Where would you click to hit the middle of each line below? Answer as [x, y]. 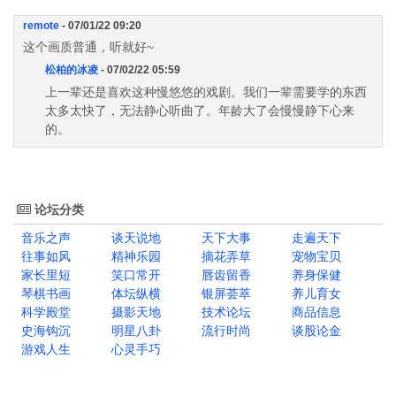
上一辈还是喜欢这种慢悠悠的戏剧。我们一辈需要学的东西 [206, 91]
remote [41, 26]
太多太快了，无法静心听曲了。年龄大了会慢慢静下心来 [200, 110]
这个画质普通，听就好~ [88, 47]
